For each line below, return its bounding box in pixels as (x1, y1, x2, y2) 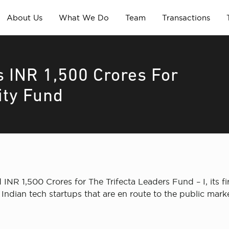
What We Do (58, 13, 109, 22)
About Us (6, 13, 42, 22)
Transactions (162, 13, 210, 22)
